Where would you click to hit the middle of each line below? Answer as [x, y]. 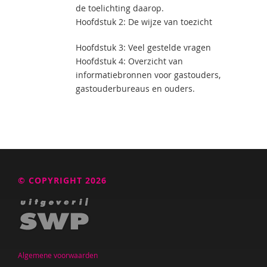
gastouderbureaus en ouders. [135, 89]
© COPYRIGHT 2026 [62, 180]
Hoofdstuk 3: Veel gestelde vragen [143, 47]
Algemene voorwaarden [58, 255]
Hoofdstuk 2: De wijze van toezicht [144, 22]
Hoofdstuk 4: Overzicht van [129, 61]
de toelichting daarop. [120, 8]
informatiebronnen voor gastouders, [148, 75]
